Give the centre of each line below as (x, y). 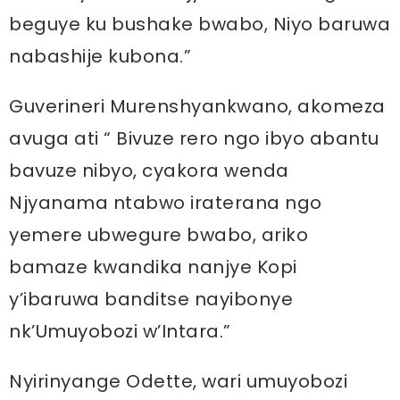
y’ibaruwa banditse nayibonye (151, 299)
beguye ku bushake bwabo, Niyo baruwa (200, 24)
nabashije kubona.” (100, 56)
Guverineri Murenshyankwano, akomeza (197, 106)
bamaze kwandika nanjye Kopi (153, 267)
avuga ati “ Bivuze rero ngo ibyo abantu (194, 138)
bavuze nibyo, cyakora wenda (149, 171)
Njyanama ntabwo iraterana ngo (166, 203)
